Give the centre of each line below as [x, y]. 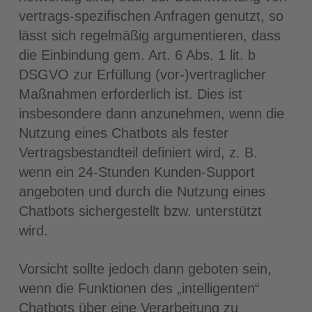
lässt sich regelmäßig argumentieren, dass [149, 36]
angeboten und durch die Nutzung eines [142, 192]
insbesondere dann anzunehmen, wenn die [151, 114]
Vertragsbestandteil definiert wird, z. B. [138, 153]
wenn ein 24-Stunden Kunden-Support [136, 172]
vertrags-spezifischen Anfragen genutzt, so [151, 16]
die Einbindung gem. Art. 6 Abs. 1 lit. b [137, 55]
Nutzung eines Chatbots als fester [123, 133]
